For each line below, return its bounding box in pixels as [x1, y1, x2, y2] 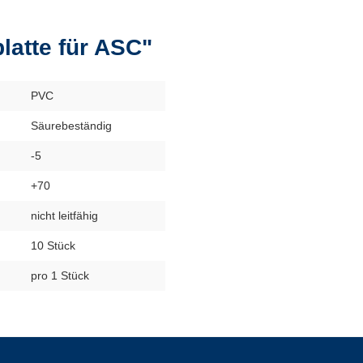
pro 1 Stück [31, 269, 89, 282]
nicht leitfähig [31, 209, 98, 222]
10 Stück [31, 239, 75, 252]
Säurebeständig [31, 119, 112, 132]
